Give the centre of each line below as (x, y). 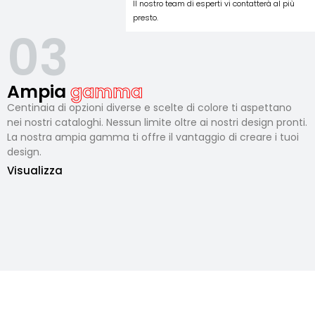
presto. (146, 17)
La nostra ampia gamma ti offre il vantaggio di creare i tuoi (153, 137)
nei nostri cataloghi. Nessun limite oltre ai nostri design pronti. (157, 123)
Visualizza (34, 171)
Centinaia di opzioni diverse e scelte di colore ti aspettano (149, 108)
